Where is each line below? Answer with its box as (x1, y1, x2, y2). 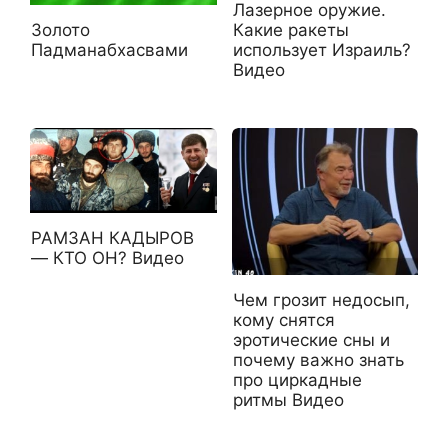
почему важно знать (232, 349, 404, 370)
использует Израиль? (232, 39, 411, 60)
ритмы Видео (232, 389, 344, 410)
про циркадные (232, 369, 362, 390)
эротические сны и (232, 329, 390, 350)
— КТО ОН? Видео (31, 248, 184, 269)
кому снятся (232, 309, 335, 330)
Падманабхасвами (31, 39, 188, 60)
